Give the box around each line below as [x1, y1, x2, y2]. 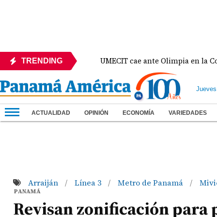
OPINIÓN [84, 109, 108, 116]
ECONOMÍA [123, 109, 155, 116]
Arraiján [28, 177, 60, 188]
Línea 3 [74, 177, 103, 188]
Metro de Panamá [117, 177, 185, 188]
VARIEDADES [169, 109, 207, 116]
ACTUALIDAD [31, 109, 70, 116]
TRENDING [21, 57, 62, 65]
